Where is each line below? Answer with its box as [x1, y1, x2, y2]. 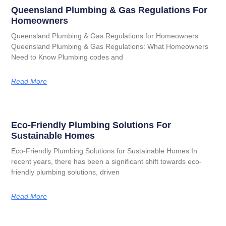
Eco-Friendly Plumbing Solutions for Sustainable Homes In [11, 146, 198, 155]
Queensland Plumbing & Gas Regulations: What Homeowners [11, 42, 209, 50]
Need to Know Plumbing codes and [11, 52, 124, 61]
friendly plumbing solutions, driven [11, 167, 120, 176]
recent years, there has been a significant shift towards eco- [11, 157, 202, 165]
